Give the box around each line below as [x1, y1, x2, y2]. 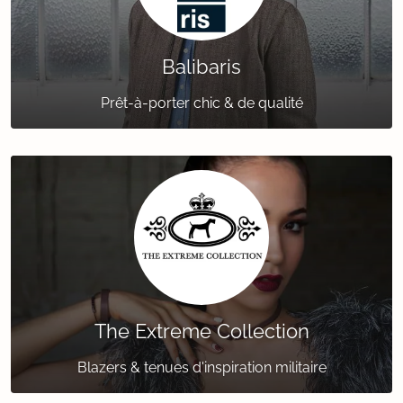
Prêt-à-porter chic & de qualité [100, 94, 303, 112]
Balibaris [162, 55, 241, 79]
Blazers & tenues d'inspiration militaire [76, 359, 327, 377]
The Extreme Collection [94, 319, 309, 344]
